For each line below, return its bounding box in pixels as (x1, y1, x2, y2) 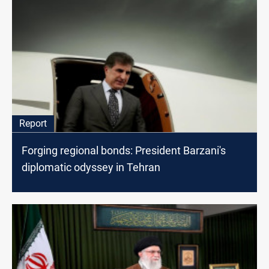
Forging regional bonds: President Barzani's (22, 144, 226, 157)
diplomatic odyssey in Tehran (22, 161, 160, 174)
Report (19, 118, 47, 130)
